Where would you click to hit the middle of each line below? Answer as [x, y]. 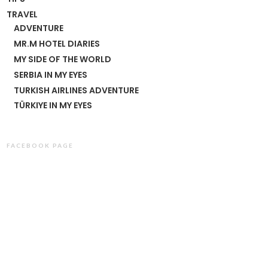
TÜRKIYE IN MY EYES [53, 106]
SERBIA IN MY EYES [51, 74]
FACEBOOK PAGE [40, 146]
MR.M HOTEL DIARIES [57, 44]
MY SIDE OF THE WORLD [63, 59]
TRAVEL [22, 14]
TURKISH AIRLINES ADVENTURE [76, 90]
